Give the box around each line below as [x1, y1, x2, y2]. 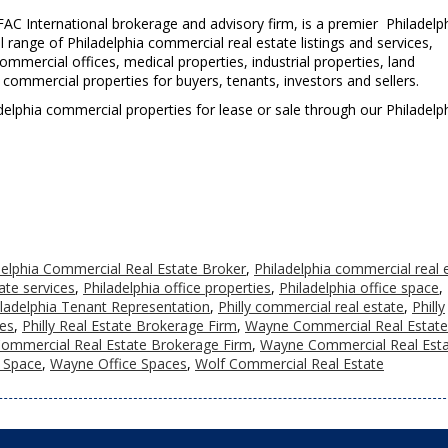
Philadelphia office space [279, 278, 439, 297]
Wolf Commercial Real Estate [195, 354, 384, 373]
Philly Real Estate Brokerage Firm [22, 316, 237, 335]
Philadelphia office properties [83, 278, 271, 297]
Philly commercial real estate [218, 297, 404, 316]
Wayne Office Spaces [50, 354, 187, 373]
